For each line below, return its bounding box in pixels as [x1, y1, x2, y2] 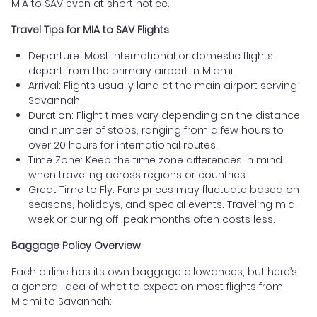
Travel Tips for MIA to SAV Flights [11, 22, 169, 37]
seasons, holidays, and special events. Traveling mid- [28, 197, 300, 212]
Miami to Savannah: [11, 294, 112, 309]
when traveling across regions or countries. [28, 167, 248, 182]
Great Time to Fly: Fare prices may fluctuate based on [28, 182, 299, 197]
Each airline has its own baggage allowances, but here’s [11, 264, 297, 279]
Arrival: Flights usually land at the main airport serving [28, 78, 297, 93]
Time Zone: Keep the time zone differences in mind [28, 152, 282, 167]
